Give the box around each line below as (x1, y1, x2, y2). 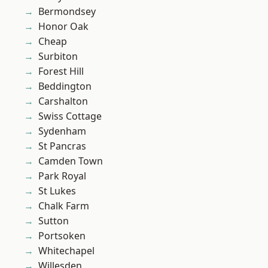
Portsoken (38, 229, 86, 243)
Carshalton (38, 95, 88, 108)
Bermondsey (38, 5, 96, 19)
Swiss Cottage (38, 109, 102, 123)
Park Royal (38, 169, 86, 183)
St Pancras (38, 139, 86, 153)
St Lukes (38, 184, 76, 198)
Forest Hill (38, 65, 84, 78)
